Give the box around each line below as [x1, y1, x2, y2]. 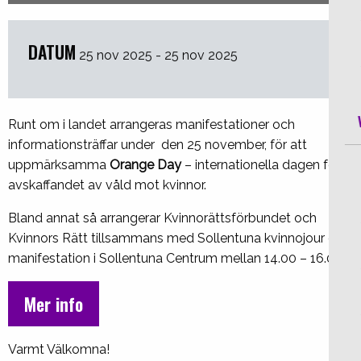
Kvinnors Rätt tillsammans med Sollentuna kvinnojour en [8, 230, 342, 247]
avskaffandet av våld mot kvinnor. [8, 177, 206, 193]
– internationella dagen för [181, 157, 340, 173]
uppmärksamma [8, 157, 110, 173]
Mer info [24, 291, 83, 317]
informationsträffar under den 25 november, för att [8, 137, 307, 153]
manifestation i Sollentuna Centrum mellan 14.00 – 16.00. [8, 251, 345, 267]
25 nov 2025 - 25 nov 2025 [76, 48, 238, 64]
